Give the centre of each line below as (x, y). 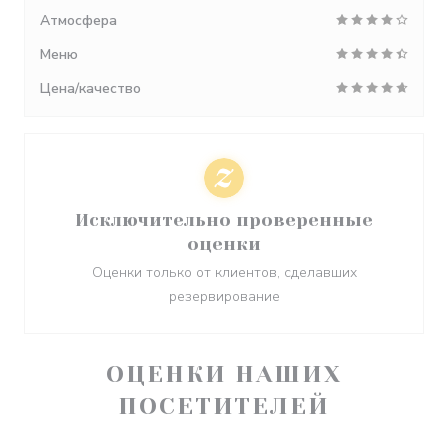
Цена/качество (90, 88)
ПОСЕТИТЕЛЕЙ (224, 406)
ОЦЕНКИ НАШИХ (224, 374)
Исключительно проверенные (224, 220)
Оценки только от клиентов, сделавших (224, 272)
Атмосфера (78, 20)
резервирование (224, 296)
